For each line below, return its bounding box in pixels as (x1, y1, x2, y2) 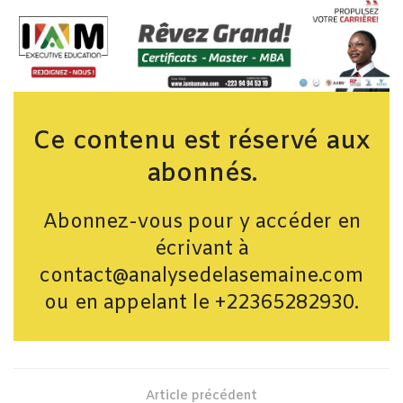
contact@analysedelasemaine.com (40, 264, 363, 291)
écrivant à (154, 237, 249, 264)
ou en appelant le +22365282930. (44, 291, 359, 318)
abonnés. (146, 157, 257, 191)
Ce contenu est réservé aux (33, 125, 370, 158)
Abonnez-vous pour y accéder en (42, 210, 361, 237)
